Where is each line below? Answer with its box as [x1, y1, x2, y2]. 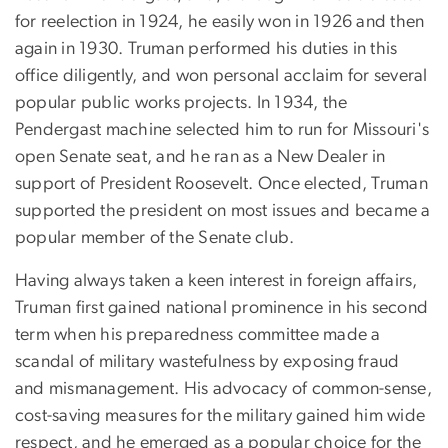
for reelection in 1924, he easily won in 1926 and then [15, 12, 425, 31]
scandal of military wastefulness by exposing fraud [15, 352, 400, 371]
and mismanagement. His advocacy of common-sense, [15, 379, 432, 398]
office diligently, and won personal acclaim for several [15, 66, 428, 85]
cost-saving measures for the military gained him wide [15, 406, 426, 425]
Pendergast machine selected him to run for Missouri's [15, 120, 430, 139]
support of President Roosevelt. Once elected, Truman [15, 174, 428, 193]
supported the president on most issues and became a [15, 201, 431, 220]
